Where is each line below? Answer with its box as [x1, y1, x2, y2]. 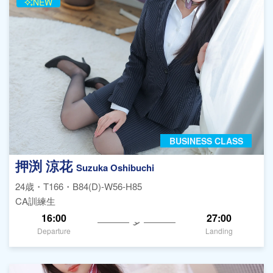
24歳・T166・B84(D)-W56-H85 [15, 179, 142, 193]
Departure [37, 225, 71, 236]
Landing [205, 225, 233, 236]
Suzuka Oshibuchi [76, 160, 154, 174]
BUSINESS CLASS [169, 135, 243, 147]
